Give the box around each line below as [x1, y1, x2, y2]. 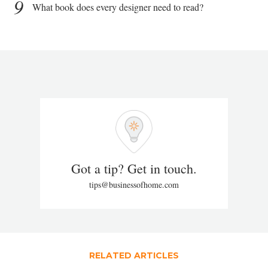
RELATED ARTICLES [89, 250, 179, 261]
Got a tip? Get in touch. [71, 160, 197, 178]
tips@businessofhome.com [89, 179, 179, 191]
